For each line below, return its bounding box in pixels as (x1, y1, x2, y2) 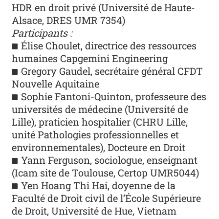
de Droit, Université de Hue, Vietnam (12, 204, 177, 217)
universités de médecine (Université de (12, 102, 189, 115)
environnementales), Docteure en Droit (12, 140, 186, 153)
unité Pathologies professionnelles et (12, 128, 179, 141)
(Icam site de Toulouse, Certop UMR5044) (12, 166, 199, 179)
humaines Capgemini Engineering (12, 51, 168, 65)
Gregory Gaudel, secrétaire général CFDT (21, 64, 203, 77)
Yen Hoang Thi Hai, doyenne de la (21, 178, 176, 192)
